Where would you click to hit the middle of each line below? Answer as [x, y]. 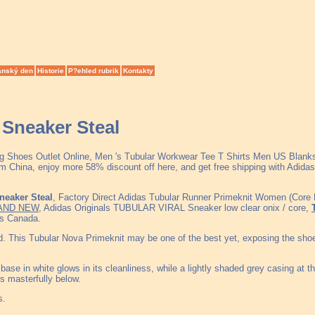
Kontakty [138, 71]
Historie [51, 71]
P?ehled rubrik [94, 71]
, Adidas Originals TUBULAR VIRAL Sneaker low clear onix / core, [175, 207]
